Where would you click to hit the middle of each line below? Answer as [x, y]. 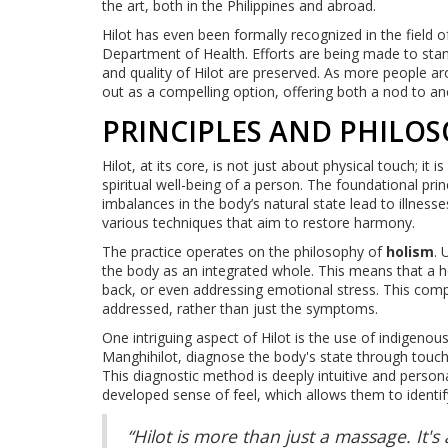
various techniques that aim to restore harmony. [258, 222]
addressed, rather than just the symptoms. [240, 308]
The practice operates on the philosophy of [244, 251]
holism [410, 251]
